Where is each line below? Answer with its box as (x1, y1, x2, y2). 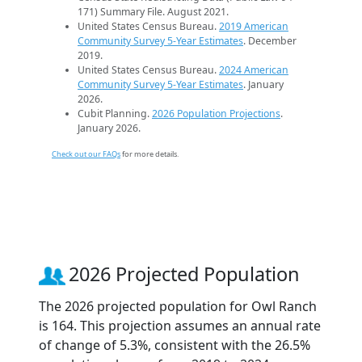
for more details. (120, 149, 179, 160)
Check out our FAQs (52, 149, 120, 160)
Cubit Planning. (78, 107, 152, 121)
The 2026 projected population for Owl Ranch (39, 297, 317, 316)
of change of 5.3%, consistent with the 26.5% (39, 336, 310, 355)
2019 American (219, 19, 288, 34)
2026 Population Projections (152, 107, 280, 121)
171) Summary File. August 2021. (78, 5, 229, 19)
